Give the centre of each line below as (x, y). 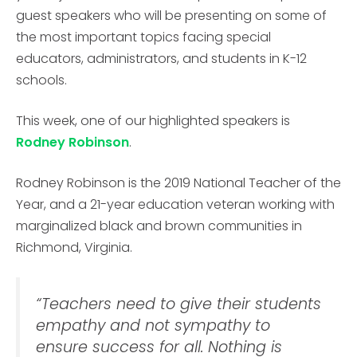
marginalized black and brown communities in (159, 226)
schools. (43, 80)
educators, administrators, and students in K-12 (161, 59)
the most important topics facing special (143, 37)
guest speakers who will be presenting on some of (171, 16)
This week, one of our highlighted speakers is (153, 121)
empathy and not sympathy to (153, 326)
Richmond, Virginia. (76, 247)
